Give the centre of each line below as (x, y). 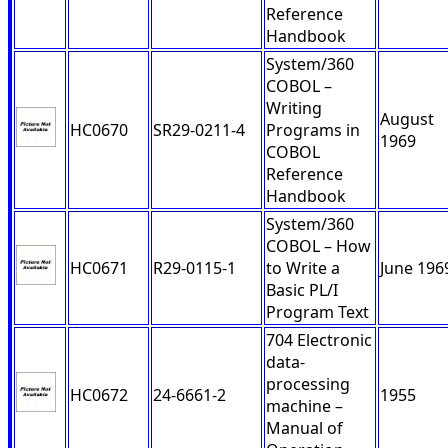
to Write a (303, 268)
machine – (304, 406)
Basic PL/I (302, 290)
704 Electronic (319, 340)
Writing (294, 108)
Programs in (313, 130)
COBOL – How (318, 246)
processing (308, 384)
